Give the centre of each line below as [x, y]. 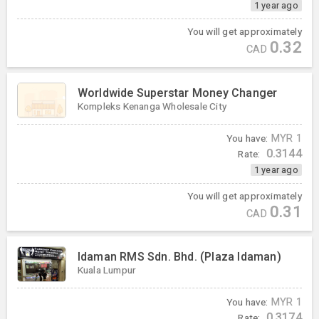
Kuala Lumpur [107, 270]
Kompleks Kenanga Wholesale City [152, 106]
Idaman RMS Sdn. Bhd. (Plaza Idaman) [179, 257]
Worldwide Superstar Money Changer [177, 93]
